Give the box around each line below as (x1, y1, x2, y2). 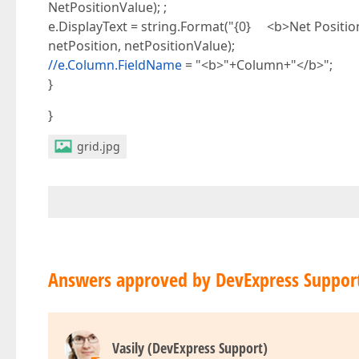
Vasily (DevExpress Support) (112, 338, 268, 357)
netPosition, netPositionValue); (48, 37, 235, 54)
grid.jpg (77, 139, 120, 154)
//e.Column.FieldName (48, 56, 182, 74)
